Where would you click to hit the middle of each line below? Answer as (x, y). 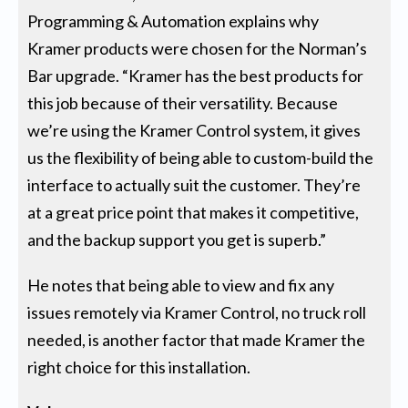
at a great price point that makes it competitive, (194, 212)
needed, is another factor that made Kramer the (197, 339)
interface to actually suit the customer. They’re (194, 184)
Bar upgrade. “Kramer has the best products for (196, 75)
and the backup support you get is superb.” (177, 239)
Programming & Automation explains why (173, 20)
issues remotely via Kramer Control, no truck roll (197, 312)
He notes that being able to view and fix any (181, 285)
